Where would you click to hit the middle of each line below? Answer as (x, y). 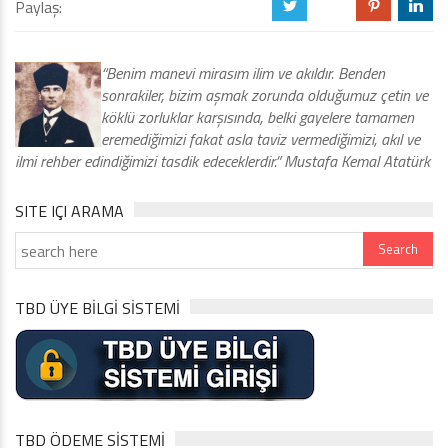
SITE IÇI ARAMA (69, 211)
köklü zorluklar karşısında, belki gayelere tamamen (257, 117)
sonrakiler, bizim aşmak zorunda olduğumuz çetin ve (264, 95)
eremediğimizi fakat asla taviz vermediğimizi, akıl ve (260, 139)
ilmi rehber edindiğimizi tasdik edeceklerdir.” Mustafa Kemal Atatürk (222, 161)
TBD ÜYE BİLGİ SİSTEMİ (97, 308)
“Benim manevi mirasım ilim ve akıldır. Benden (243, 73)
